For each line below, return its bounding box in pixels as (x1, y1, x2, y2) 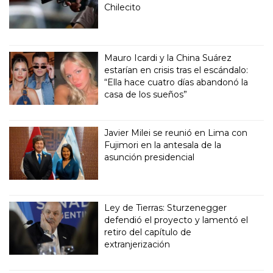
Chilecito (104, 1, 141, 13)
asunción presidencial (104, 151, 195, 163)
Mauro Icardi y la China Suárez (104, 52, 232, 63)
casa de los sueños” (104, 88, 188, 100)
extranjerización (104, 238, 171, 250)
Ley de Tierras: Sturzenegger (104, 202, 227, 213)
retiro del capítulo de (104, 226, 192, 238)
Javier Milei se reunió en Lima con (104, 127, 248, 138)
